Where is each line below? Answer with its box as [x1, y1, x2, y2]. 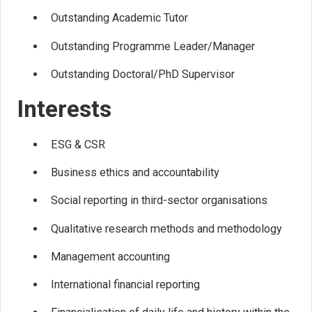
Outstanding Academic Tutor [51, 11, 189, 25]
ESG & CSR [51, 137, 106, 151]
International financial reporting [51, 278, 201, 292]
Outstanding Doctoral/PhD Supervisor [51, 67, 235, 81]
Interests [17, 95, 112, 123]
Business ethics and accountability [51, 166, 220, 180]
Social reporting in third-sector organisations [51, 194, 268, 208]
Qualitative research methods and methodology [51, 221, 283, 235]
